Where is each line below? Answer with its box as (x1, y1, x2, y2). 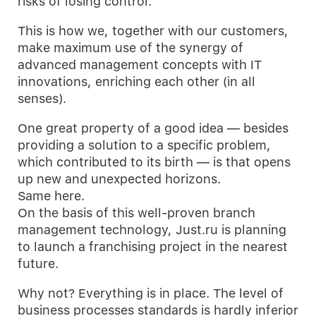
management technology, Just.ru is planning (18, 222, 286, 238)
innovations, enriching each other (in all (18, 74, 255, 90)
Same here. (18, 188, 85, 204)
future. (18, 256, 59, 272)
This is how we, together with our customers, (18, 23, 288, 39)
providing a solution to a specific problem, (18, 138, 271, 153)
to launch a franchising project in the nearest (18, 239, 288, 255)
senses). (18, 91, 66, 107)
